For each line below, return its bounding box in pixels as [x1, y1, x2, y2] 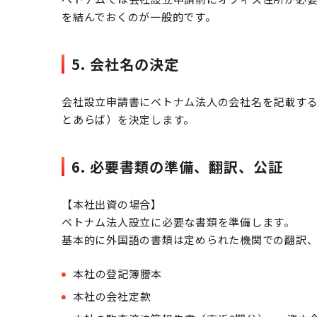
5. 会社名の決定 [71, 54, 179, 74]
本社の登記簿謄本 [73, 266, 162, 281]
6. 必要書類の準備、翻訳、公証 [71, 156, 283, 177]
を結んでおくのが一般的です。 [62, 9, 217, 24]
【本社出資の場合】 [62, 197, 162, 212]
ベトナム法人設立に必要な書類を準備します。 [62, 214, 295, 229]
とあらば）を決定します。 [62, 112, 195, 127]
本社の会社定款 [73, 289, 151, 304]
